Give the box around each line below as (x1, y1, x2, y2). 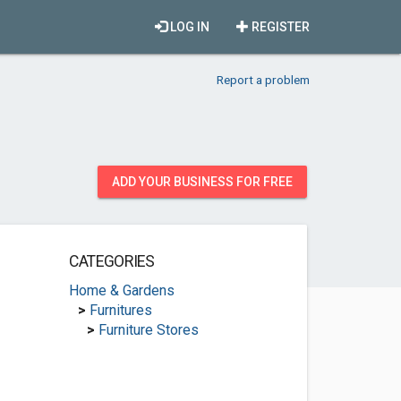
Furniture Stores (98, 321, 199, 338)
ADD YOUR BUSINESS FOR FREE (112, 175, 293, 189)
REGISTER (249, 20, 310, 34)
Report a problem (217, 73, 310, 87)
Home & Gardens (68, 282, 175, 299)
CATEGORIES (68, 252, 155, 270)
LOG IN (167, 20, 209, 34)
